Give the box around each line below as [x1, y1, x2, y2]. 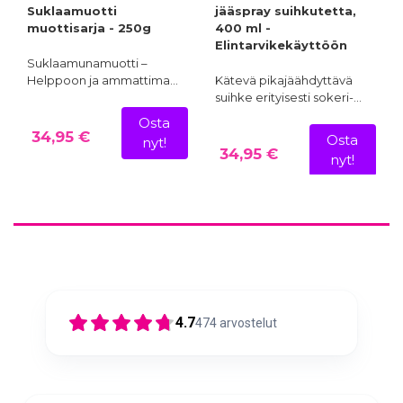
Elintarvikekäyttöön [215, 37, 347, 52]
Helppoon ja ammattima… [27, 72, 178, 87]
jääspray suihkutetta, [215, 3, 356, 18]
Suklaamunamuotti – [27, 55, 148, 70]
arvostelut [219, 315, 277, 330]
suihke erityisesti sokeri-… [215, 89, 362, 104]
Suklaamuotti [27, 3, 117, 18]
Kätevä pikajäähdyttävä [215, 72, 353, 87]
